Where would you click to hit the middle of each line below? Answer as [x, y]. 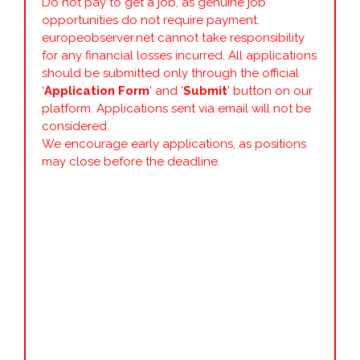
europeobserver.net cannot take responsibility [173, 37]
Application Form [97, 90]
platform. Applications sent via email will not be [176, 108]
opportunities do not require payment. [151, 20]
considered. [76, 126]
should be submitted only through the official [170, 73]
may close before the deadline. [131, 161]
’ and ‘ [166, 90]
